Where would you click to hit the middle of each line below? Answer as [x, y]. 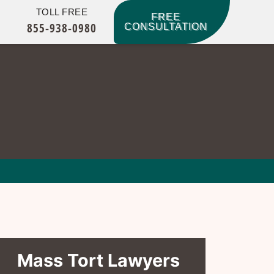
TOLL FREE [62, 12]
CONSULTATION [166, 27]
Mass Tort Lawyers [98, 260]
